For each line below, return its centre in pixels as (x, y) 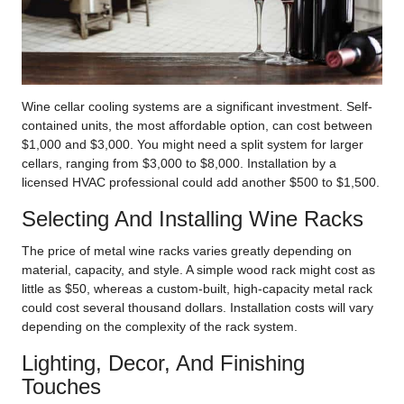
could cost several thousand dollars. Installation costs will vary (197, 308)
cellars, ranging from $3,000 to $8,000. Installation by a (179, 164)
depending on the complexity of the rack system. (160, 327)
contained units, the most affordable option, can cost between (197, 126)
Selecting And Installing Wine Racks (193, 219)
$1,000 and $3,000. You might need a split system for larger (193, 145)
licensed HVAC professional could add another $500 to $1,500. (201, 183)
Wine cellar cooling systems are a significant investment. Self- (197, 107)
